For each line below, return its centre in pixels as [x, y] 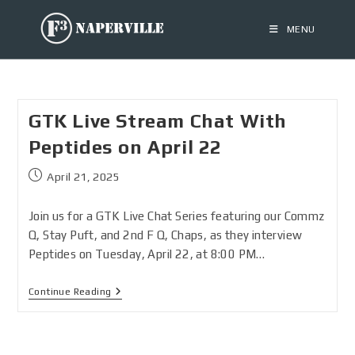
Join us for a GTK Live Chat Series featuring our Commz [176, 216]
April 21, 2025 [83, 177]
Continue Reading [70, 292]
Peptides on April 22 [125, 147]
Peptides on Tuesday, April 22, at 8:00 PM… [147, 254]
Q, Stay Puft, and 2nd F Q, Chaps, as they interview [165, 235]
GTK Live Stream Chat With [157, 121]
